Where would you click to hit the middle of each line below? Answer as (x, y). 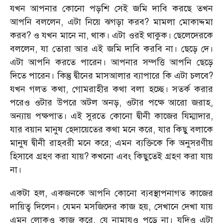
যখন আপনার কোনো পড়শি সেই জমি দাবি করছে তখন (111, 8)
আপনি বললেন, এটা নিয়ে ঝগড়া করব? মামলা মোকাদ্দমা (111, 22)
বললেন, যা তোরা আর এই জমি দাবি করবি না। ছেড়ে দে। (111, 49)
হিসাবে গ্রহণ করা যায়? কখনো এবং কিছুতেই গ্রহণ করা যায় (111, 156)
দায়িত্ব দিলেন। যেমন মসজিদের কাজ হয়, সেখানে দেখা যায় (111, 207)
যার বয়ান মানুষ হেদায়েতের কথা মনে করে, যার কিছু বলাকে (111, 129)
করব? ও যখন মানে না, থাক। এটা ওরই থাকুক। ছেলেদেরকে (111, 35)
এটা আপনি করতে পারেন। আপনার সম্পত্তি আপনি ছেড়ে (111, 62)
